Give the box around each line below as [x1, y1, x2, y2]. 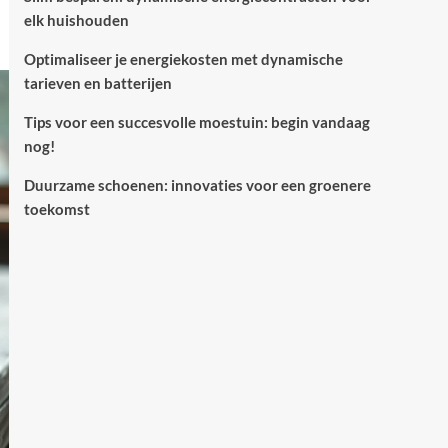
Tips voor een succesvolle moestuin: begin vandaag [23, 113, 370, 131]
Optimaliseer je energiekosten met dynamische [23, 50, 343, 68]
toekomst [23, 200, 90, 218]
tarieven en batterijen [23, 74, 172, 92]
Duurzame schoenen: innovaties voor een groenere [23, 176, 371, 194]
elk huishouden [23, 11, 129, 29]
